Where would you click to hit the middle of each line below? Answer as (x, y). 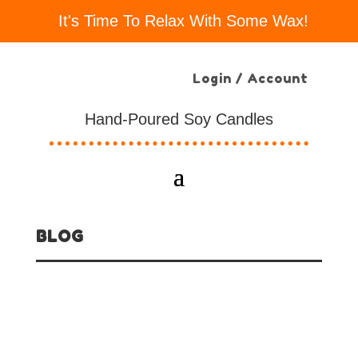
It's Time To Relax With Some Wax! (183, 21)
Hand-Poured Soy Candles (179, 119)
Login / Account (250, 78)
